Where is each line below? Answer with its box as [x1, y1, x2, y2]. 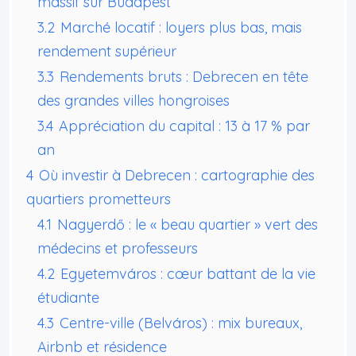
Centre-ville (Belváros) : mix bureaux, [60, 313, 302, 332]
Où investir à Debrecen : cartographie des [39, 165, 315, 184]
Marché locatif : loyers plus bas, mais [60, 17, 302, 37]
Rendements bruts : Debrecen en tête [60, 67, 308, 86]
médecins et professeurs [37, 238, 198, 257]
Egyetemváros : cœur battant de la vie [60, 264, 315, 283]
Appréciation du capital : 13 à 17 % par [59, 116, 310, 135]
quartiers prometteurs [26, 189, 171, 208]
